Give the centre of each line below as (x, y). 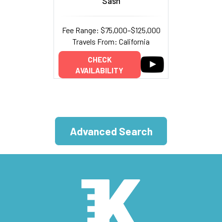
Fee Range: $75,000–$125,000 (111, 30)
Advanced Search (111, 131)
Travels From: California (111, 41)
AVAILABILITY (99, 70)
